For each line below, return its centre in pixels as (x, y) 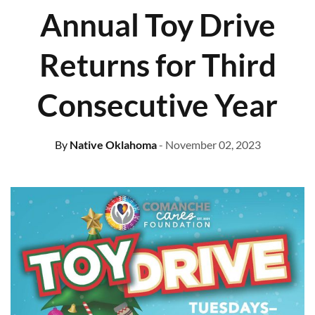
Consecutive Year (157, 105)
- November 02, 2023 (210, 145)
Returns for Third (157, 65)
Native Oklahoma (112, 145)
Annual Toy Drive (157, 25)
